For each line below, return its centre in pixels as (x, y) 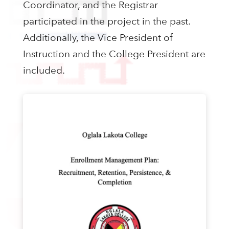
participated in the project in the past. (106, 21)
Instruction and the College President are (114, 54)
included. (44, 71)
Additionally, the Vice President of (98, 38)
